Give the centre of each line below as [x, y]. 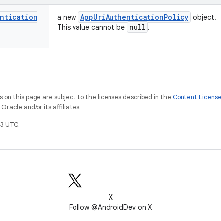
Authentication [135, 17]
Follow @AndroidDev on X [110, 207]
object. [203, 17]
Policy [176, 17]
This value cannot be [92, 27]
